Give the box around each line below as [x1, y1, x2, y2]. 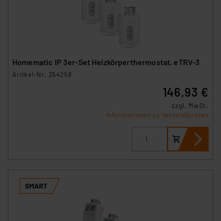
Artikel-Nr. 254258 [12, 70, 72, 78]
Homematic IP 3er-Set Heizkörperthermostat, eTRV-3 [12, 57, 200, 67]
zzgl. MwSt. [172, 101, 209, 110]
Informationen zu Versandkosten [106, 110, 209, 119]
